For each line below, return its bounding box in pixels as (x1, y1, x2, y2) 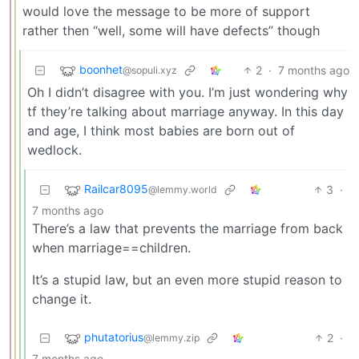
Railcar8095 (84, 182, 148, 196)
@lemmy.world (148, 184, 217, 196)
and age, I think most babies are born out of (27, 122, 295, 139)
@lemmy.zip (143, 332, 200, 345)
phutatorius (84, 330, 143, 345)
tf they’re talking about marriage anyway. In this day (27, 103, 344, 119)
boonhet (79, 63, 123, 77)
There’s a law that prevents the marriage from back (32, 220, 343, 236)
